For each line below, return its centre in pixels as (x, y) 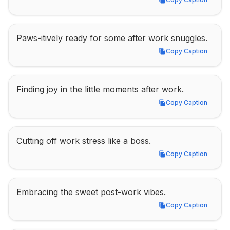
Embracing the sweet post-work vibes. (91, 192)
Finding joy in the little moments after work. (100, 89)
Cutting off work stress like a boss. (84, 141)
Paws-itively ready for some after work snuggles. (112, 38)
